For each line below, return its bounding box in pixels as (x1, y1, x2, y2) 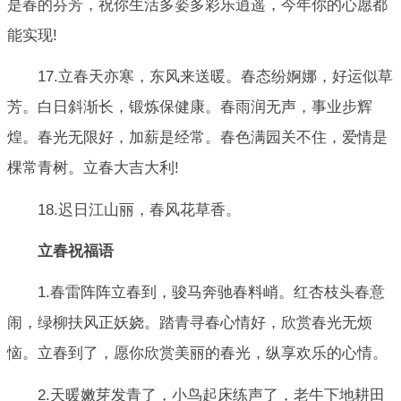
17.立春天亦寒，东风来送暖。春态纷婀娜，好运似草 (38, 68, 393, 86)
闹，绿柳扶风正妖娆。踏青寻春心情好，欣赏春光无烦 (7, 314, 372, 332)
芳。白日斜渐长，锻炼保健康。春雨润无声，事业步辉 (7, 98, 372, 116)
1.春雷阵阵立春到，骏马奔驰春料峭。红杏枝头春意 (38, 284, 385, 302)
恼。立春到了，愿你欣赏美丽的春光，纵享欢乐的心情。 (7, 345, 388, 363)
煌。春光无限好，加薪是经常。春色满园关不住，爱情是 (7, 129, 388, 147)
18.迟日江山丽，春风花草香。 (38, 200, 241, 218)
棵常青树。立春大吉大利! (7, 159, 179, 177)
